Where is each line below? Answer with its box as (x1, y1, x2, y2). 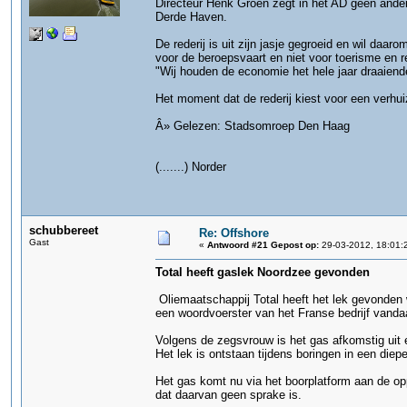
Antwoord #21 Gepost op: (207, 240, 319, 250)
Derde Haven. (155, 10, 227, 24)
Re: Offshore (199, 226, 269, 240)
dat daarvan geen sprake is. (155, 388, 302, 402)
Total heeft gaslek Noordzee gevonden (155, 265, 370, 279)
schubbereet (29, 223, 98, 237)
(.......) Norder (155, 160, 226, 174)
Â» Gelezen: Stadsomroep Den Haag (155, 119, 350, 133)
